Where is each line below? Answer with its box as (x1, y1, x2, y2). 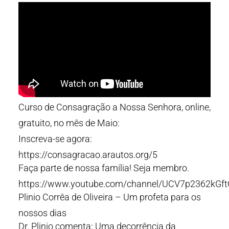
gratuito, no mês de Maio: (18, 118, 120, 128)
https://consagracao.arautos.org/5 (18, 149, 157, 160)
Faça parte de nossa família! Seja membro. (18, 163, 189, 173)
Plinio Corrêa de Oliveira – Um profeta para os (18, 192, 201, 202)
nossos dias (18, 208, 66, 218)
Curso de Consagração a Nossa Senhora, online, (18, 102, 211, 112)
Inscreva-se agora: (18, 133, 92, 144)
